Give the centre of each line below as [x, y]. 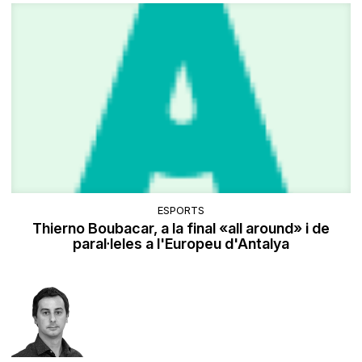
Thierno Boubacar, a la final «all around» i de [181, 228]
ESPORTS [181, 210]
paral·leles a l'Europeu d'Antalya [181, 243]
